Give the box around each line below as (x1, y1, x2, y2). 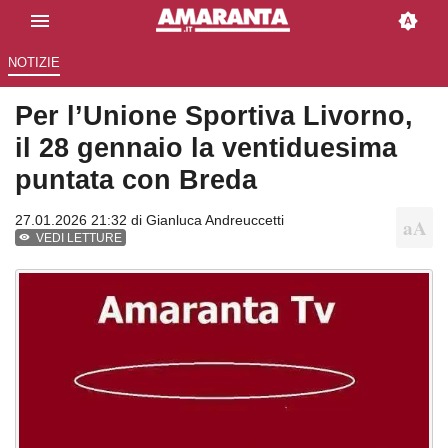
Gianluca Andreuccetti (146, 212, 284, 229)
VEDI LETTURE (36, 231, 123, 246)
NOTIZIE (7, 55, 60, 71)
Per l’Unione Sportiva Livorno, (15, 100, 413, 132)
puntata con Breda (15, 164, 257, 196)
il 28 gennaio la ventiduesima (15, 132, 397, 164)
